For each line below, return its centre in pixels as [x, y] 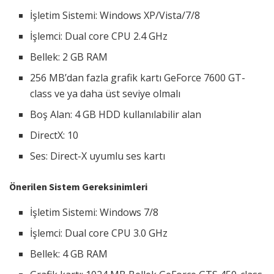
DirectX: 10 [54, 135]
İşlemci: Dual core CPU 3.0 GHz [99, 233]
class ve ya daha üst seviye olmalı [106, 93]
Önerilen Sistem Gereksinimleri [78, 186]
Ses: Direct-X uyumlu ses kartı [98, 156]
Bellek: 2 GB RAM [69, 57]
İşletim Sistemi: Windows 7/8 [94, 212]
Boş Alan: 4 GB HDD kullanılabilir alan [116, 114]
